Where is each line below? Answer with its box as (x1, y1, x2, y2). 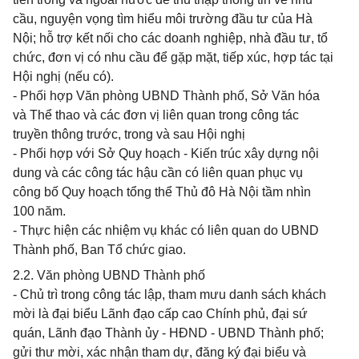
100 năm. (13, 204, 66, 218)
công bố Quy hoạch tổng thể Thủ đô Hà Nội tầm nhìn (13, 185, 311, 199)
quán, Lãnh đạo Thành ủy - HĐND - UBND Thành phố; (13, 326, 324, 340)
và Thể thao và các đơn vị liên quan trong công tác (13, 108, 299, 122)
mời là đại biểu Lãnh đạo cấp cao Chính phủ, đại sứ (13, 307, 308, 321)
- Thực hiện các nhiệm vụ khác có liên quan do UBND (13, 224, 319, 237)
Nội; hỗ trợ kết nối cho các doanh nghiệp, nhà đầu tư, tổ (13, 31, 328, 45)
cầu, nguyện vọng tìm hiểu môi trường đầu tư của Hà (13, 12, 313, 26)
